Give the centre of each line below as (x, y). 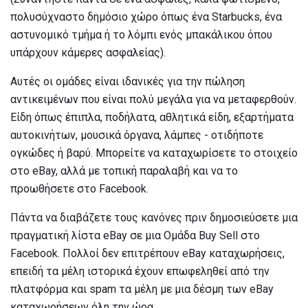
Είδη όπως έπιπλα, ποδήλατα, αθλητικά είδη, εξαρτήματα (152, 117)
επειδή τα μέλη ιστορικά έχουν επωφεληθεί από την (140, 271)
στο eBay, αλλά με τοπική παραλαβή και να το (124, 170)
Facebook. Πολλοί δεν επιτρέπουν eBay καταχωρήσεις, (147, 253)
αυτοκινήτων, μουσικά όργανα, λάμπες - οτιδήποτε (137, 135)
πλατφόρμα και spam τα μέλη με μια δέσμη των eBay (142, 289)
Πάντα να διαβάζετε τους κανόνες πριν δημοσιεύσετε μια (154, 217)
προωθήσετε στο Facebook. (79, 188)
